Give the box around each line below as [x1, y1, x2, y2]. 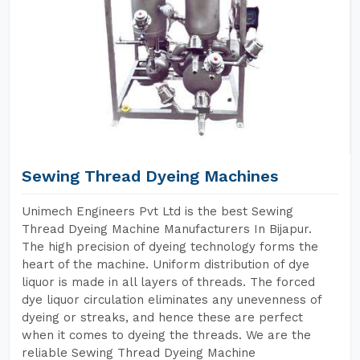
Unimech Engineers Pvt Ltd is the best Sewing [22, 204, 293, 219]
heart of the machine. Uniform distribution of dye [22, 257, 309, 272]
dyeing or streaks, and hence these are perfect [22, 310, 303, 325]
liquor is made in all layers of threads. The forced [22, 275, 315, 289]
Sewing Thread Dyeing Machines [22, 166, 278, 186]
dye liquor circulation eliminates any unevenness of [22, 292, 321, 307]
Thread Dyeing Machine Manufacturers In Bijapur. [22, 222, 312, 236]
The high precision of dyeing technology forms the [22, 239, 318, 254]
